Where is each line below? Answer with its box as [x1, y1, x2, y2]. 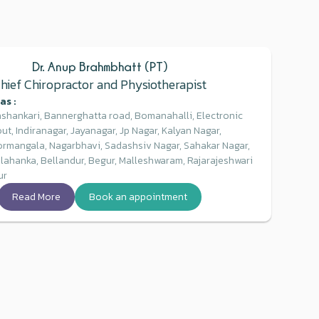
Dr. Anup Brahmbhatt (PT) [32, 59, 168, 73]
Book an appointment [89, 189, 188, 204]
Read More [12, 189, 61, 204]
